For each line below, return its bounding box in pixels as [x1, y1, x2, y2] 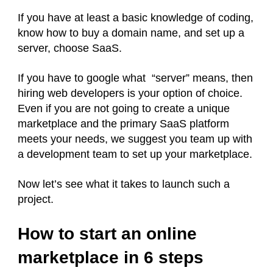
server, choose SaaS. [18, 42, 125, 55]
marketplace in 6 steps [18, 248, 213, 268]
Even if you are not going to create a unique [18, 102, 230, 115]
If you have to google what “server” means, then [18, 72, 253, 85]
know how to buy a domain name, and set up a [18, 27, 244, 40]
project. [18, 193, 57, 206]
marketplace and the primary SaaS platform [18, 118, 229, 130]
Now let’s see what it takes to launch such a [18, 178, 230, 191]
